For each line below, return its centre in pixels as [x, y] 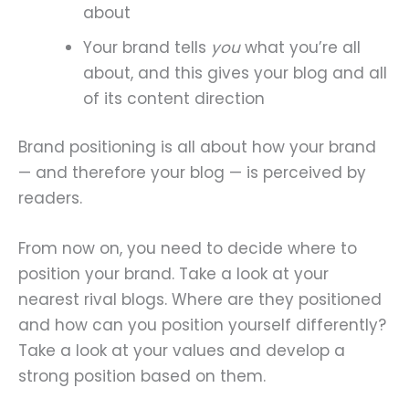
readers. [50, 199]
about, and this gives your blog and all [235, 73]
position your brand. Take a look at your [173, 274]
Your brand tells [147, 47]
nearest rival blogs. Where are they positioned [200, 300]
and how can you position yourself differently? [202, 325]
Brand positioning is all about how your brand [197, 147]
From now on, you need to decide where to [188, 249]
